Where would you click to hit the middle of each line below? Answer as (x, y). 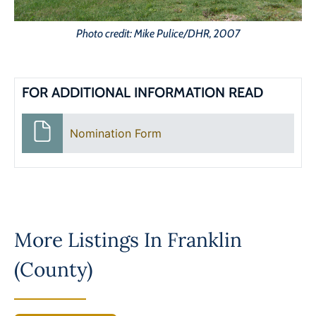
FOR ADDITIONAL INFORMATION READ (142, 92)
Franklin (205, 239)
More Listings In (91, 239)
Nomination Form (115, 133)
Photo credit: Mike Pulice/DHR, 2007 (158, 33)
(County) (54, 269)
